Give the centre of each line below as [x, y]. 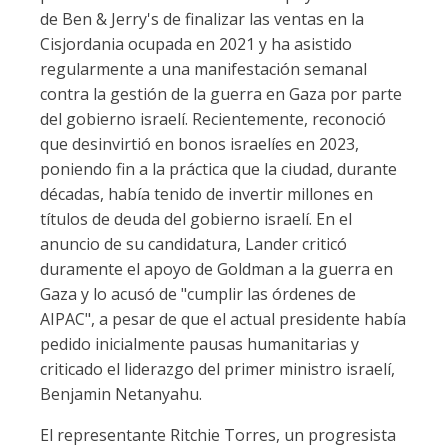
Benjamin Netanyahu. [121, 394]
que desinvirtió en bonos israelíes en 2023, [199, 144]
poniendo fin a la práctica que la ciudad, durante [218, 169]
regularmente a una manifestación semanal [203, 69]
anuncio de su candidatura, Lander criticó [193, 244]
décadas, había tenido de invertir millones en [206, 194]
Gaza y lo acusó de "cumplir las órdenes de [198, 294]
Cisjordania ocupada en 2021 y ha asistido [196, 44]
